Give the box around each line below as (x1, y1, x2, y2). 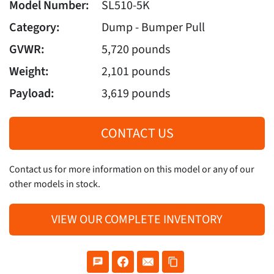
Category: (9, 18, 60, 36)
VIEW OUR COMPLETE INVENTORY (51, 210, 223, 228)
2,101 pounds (102, 62, 170, 80)
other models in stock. (9, 177, 100, 191)
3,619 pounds (102, 84, 170, 102)
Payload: (9, 84, 54, 102)
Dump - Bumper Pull (102, 18, 205, 36)
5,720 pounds (102, 40, 170, 58)
